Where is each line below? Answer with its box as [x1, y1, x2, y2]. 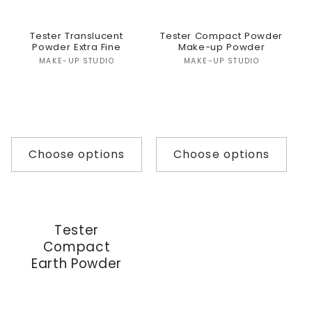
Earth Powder [31, 254, 122, 274]
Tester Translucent [30, 29, 123, 43]
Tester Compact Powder [160, 29, 283, 43]
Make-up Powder [178, 40, 265, 54]
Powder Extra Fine [32, 40, 121, 54]
